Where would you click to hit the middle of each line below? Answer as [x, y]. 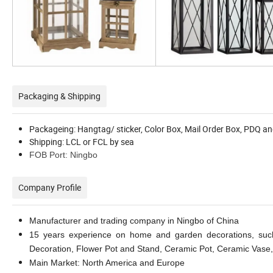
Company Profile [50, 188]
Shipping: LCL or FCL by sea [82, 142]
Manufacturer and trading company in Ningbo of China [134, 221]
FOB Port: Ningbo [63, 155]
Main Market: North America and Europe [107, 263]
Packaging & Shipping [59, 96]
